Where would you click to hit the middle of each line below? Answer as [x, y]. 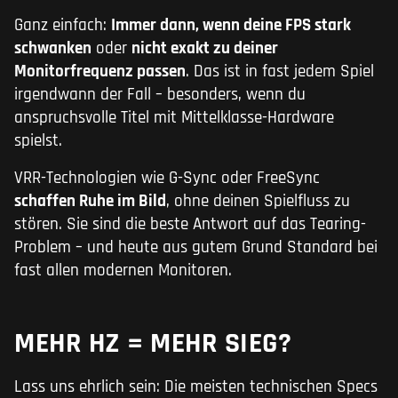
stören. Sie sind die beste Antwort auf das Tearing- [190, 225]
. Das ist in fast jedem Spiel [280, 72]
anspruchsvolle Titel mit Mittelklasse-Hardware [174, 118]
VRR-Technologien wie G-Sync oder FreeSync [167, 179]
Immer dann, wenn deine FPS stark [231, 26]
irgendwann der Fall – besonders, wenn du [160, 95]
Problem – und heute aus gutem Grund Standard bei [196, 248]
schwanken [53, 49]
